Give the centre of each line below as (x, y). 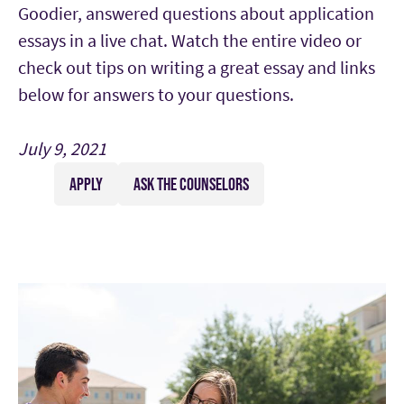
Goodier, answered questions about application (196, 14)
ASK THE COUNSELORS (191, 184)
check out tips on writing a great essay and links (197, 68)
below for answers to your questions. (156, 95)
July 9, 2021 (62, 149)
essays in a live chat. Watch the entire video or (190, 41)
